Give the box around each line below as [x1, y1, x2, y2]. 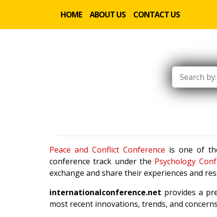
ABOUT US [90, 9, 125, 20]
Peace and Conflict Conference [49, 144, 166, 155]
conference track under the [49, 156, 155, 167]
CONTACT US [133, 9, 180, 20]
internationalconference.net [49, 187, 161, 198]
